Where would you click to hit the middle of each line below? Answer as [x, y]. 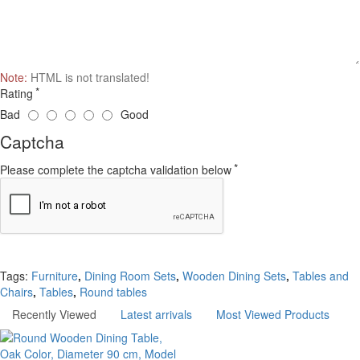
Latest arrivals [156, 314]
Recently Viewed [54, 314]
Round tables [113, 291]
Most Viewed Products [273, 314]
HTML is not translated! [88, 77]
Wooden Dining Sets [234, 275]
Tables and [321, 275]
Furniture [55, 275]
